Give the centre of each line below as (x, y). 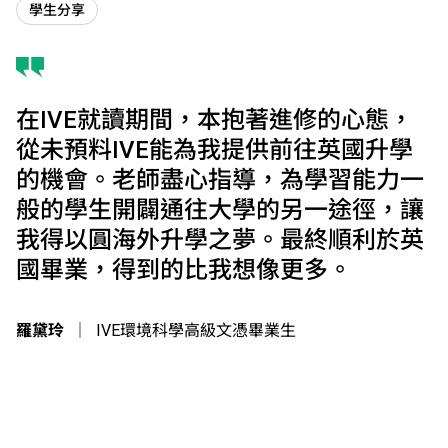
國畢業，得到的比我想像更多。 (184, 269)
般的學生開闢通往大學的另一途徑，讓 (220, 209)
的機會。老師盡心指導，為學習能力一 (220, 179)
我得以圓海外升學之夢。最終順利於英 (220, 239)
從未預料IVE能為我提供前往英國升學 (214, 149)
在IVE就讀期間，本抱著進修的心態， (214, 119)
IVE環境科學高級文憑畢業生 (196, 330)
